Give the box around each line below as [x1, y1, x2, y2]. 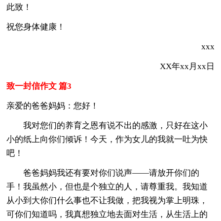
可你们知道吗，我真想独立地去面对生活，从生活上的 [6, 209, 208, 219]
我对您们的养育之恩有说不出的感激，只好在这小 [6, 120, 208, 130]
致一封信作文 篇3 [6, 81, 72, 91]
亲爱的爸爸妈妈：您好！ [6, 101, 99, 110]
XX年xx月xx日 [143, 61, 215, 71]
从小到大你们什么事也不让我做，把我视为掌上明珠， [6, 195, 208, 205]
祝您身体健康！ [6, 22, 66, 32]
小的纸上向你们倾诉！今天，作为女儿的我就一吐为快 [6, 134, 208, 144]
